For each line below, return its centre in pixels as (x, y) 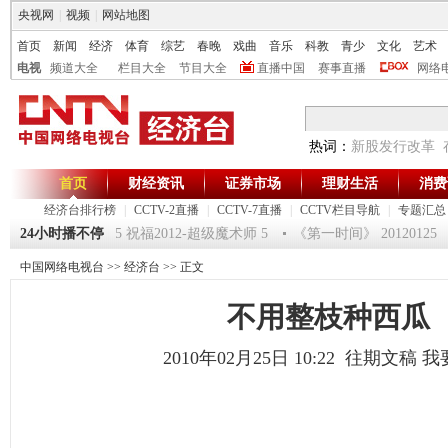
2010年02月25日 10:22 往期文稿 (292, 358)
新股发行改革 (393, 146)
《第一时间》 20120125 (353, 233)
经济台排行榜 (80, 210)
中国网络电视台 (62, 267)
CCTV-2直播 (166, 210)
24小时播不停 (62, 233)
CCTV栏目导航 (340, 210)
